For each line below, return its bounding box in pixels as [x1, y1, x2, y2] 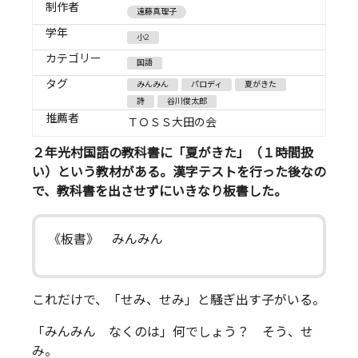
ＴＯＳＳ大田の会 [127, 114, 217, 129]
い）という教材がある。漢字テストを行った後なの [32, 165, 326, 181]
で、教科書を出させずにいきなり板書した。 [32, 184, 287, 200]
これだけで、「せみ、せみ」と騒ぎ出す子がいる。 [32, 292, 325, 308]
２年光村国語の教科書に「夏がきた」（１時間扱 [32, 145, 313, 161]
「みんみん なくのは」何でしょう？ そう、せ [32, 324, 313, 340]
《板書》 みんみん [48, 232, 163, 248]
